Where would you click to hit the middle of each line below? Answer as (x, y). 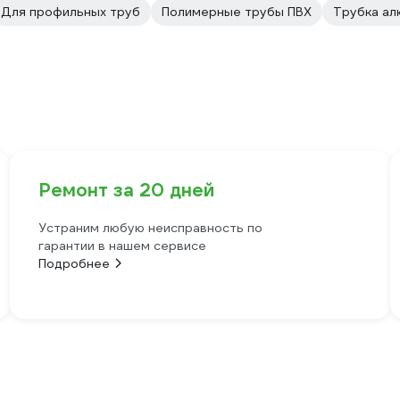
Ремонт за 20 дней (126, 190)
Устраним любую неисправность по (150, 228)
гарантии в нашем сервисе (122, 246)
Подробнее (74, 263)
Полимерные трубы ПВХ (237, 12)
